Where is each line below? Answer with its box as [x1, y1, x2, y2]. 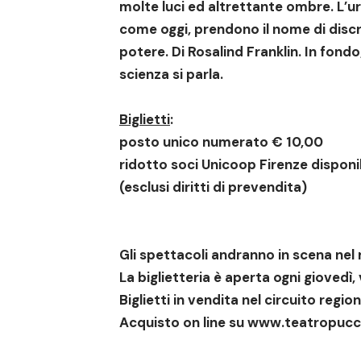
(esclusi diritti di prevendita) [119, 178, 307, 197]
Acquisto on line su [119, 313, 247, 332]
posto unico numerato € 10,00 [119, 133, 323, 151]
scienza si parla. [119, 65, 223, 84]
